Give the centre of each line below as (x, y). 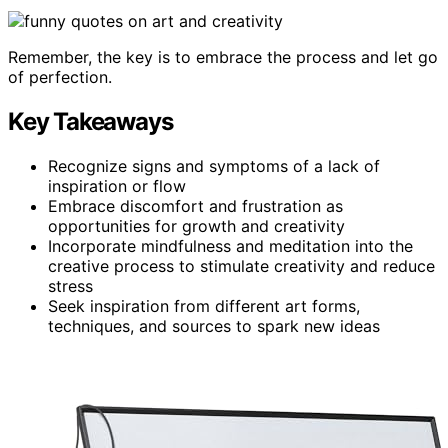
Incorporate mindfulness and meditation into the (230, 245)
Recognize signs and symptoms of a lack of (214, 165)
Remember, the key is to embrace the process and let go (223, 56)
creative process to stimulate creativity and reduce (241, 265)
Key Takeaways (90, 121)
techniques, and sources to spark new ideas (214, 325)
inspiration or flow (117, 185)
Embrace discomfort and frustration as (195, 205)
